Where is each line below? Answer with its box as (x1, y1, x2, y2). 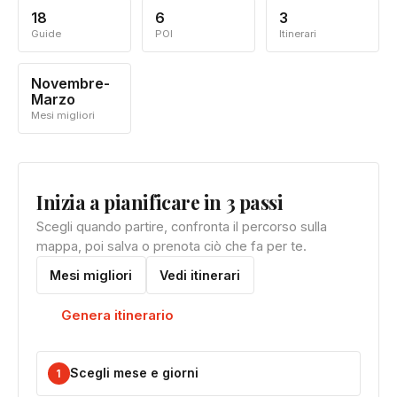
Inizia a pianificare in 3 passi (36, 189, 284, 214)
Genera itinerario (61, 306, 174, 323)
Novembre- (31, 74, 111, 92)
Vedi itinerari (160, 267, 241, 283)
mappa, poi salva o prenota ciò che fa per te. (36, 238, 307, 255)
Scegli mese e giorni (69, 365, 198, 381)
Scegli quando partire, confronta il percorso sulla (36, 219, 327, 236)
